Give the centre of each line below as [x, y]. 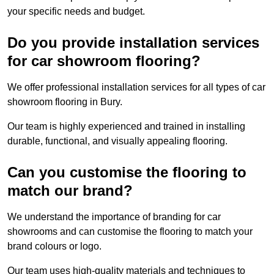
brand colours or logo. [56, 246]
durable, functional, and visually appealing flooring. [117, 141]
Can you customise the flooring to [127, 172]
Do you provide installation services [133, 43]
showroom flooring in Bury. [65, 102]
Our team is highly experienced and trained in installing [126, 127]
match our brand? [70, 191]
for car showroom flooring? [104, 61]
